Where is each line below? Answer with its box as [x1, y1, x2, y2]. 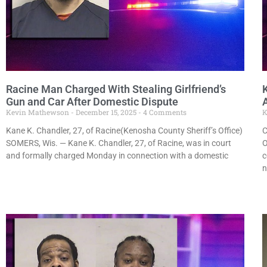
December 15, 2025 [74, 107, 138, 117]
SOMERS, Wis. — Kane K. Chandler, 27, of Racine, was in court [6, 138, 231, 148]
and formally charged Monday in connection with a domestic [6, 150, 228, 160]
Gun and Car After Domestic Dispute [6, 95, 178, 108]
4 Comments [141, 107, 187, 117]
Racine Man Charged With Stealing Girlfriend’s [6, 82, 226, 95]
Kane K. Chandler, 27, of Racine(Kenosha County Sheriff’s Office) [6, 125, 243, 135]
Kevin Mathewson [6, 107, 71, 117]
